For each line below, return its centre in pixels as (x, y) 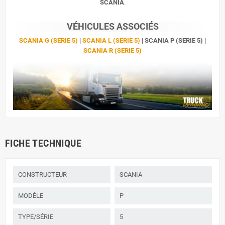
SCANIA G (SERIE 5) (48, 41)
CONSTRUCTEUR (42, 175)
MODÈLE (31, 196)
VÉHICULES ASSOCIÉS (113, 27)
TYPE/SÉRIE (36, 217)
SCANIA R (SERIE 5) (113, 51)
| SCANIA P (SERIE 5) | (173, 41)
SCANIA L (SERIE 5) (111, 41)
